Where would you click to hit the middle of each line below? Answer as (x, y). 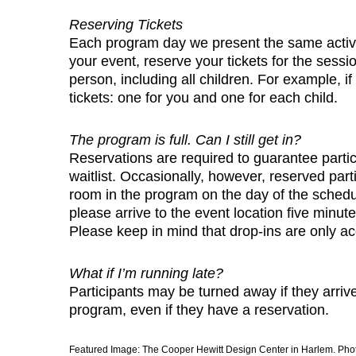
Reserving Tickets (126, 24)
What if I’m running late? (146, 273)
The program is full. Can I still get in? (185, 139)
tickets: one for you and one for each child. (203, 97)
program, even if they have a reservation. (199, 310)
